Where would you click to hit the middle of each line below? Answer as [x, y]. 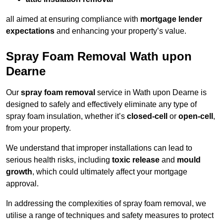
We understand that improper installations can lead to [99, 148]
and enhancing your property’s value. [120, 31]
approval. [22, 184]
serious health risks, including [59, 160]
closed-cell [147, 116]
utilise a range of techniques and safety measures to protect [110, 216]
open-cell [196, 116]
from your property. [38, 128]
